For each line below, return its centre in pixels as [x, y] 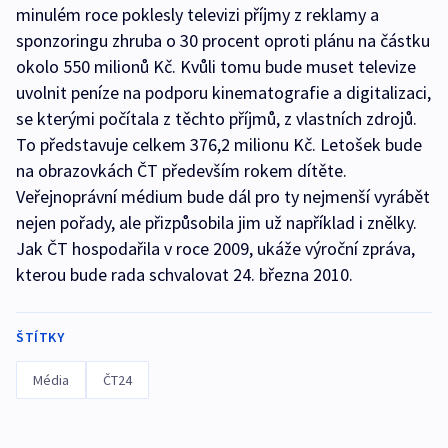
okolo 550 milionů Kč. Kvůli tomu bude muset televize [216, 67]
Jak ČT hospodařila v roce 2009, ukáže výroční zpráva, [215, 249]
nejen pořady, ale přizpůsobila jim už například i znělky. [218, 223]
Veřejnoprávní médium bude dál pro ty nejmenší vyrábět [223, 197]
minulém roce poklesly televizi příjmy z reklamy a [197, 15]
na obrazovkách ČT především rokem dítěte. [181, 171]
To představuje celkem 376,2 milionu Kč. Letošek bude [219, 145]
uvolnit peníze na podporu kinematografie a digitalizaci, [223, 93]
